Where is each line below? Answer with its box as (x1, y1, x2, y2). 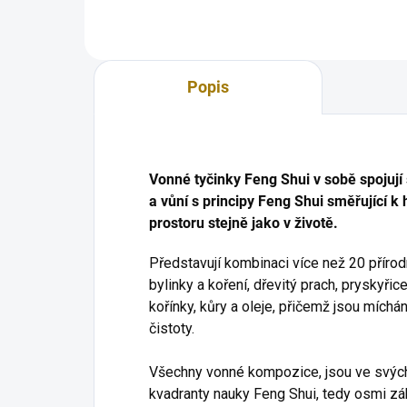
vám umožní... (112, 12, 191, 27)
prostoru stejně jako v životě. (149, 213, 338, 232)
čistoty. (149, 319, 194, 337)
